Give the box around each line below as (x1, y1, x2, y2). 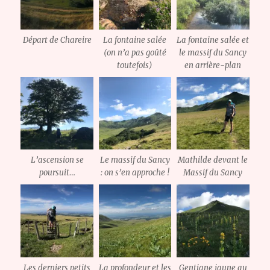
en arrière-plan (184, 60, 242, 71)
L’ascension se (30, 155, 84, 166)
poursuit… (39, 168, 75, 178)
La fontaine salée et (177, 35, 250, 46)
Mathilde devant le (178, 155, 248, 166)
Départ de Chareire (22, 35, 92, 46)
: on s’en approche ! (100, 168, 169, 178)
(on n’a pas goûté (103, 48, 166, 58)
